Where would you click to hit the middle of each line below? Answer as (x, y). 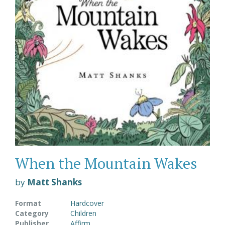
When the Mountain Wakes (106, 163)
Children (83, 213)
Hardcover (87, 203)
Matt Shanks (54, 182)
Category (32, 213)
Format (28, 203)
